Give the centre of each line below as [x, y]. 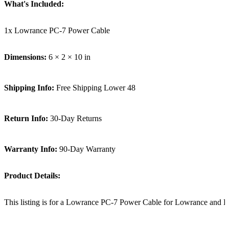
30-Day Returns [75, 118]
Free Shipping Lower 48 [95, 87]
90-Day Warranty [86, 149]
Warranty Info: [31, 149]
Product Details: [32, 175]
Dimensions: [25, 57]
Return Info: [26, 118]
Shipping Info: [29, 87]
